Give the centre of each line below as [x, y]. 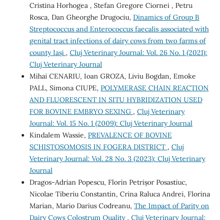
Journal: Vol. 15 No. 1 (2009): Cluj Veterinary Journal [111, 123]
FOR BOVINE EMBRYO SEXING [81, 111]
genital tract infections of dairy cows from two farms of [117, 41]
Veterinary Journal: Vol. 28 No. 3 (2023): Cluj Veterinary [117, 158]
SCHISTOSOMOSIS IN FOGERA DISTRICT [98, 147]
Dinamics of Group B [166, 17]
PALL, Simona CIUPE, [65, 88]
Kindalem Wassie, [58, 135]
